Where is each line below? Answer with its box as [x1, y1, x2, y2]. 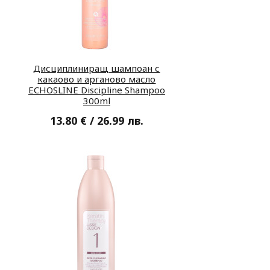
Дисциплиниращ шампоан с [33, 61, 160, 74]
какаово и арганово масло [37, 72, 156, 85]
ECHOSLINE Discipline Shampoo [28, 83, 165, 96]
